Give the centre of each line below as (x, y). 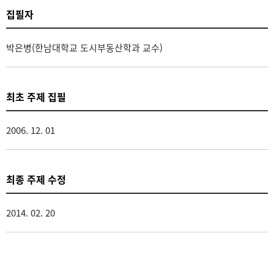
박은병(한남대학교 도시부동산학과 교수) (84, 48)
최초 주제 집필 (36, 97)
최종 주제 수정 (36, 179)
